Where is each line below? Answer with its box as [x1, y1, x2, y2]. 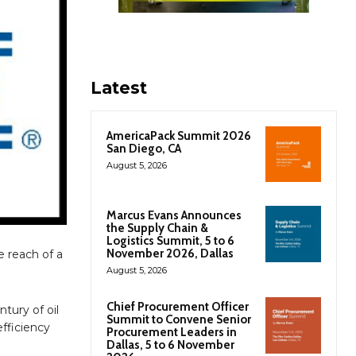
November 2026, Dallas [106, 246, 234, 261]
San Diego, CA [106, 141, 181, 157]
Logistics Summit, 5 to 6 [106, 234, 234, 249]
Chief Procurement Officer [106, 300, 249, 315]
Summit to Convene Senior [106, 312, 251, 327]
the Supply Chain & [106, 221, 208, 236]
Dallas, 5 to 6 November [106, 338, 234, 353]
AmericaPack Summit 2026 [106, 129, 251, 144]
